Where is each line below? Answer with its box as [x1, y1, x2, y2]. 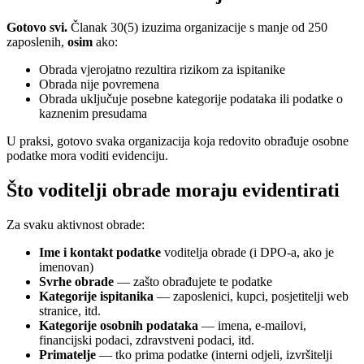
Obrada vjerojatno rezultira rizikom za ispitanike [39, 63, 285, 77]
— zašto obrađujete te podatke [114, 275, 272, 289]
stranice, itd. [39, 304, 101, 318]
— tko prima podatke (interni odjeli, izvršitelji [96, 348, 332, 362]
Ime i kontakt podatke [39, 245, 161, 260]
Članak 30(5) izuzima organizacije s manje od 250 [67, 20, 327, 35]
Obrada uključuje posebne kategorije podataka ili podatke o [39, 92, 343, 106]
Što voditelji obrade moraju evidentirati [6, 180, 340, 201]
